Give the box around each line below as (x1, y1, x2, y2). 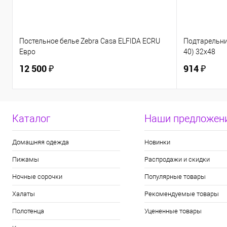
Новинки (144, 138, 170, 146)
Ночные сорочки (12, 173, 62, 180)
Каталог (12, 112, 50, 125)
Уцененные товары (144, 207, 202, 215)
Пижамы (12, 156, 39, 163)
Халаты (12, 190, 35, 198)
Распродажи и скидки (144, 156, 210, 163)
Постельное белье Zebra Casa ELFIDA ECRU (19, 37, 160, 46)
